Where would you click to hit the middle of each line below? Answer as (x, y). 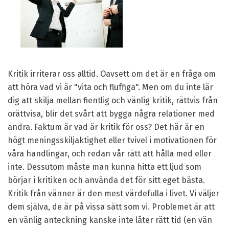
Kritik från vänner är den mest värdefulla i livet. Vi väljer (113, 193)
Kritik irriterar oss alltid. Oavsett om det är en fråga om (112, 74)
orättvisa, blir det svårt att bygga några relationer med (111, 113)
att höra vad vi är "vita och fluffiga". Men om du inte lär (110, 87)
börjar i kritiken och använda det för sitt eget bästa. (106, 180)
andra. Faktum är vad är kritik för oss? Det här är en (106, 127)
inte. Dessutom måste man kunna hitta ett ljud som (105, 167)
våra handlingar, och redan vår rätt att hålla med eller (110, 153)
